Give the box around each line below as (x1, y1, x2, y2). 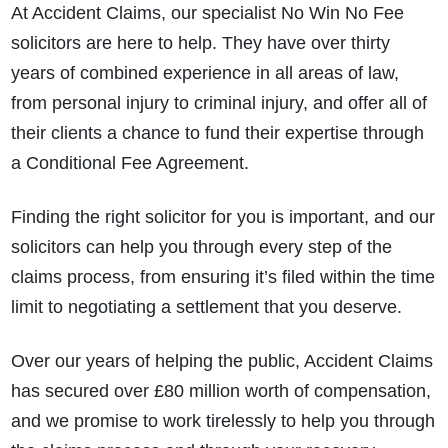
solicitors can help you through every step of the (10, 237, 392, 258)
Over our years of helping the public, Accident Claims (10, 351, 433, 372)
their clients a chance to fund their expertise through (10, 123, 424, 144)
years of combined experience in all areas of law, (10, 63, 399, 84)
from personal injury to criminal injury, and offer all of (10, 93, 427, 114)
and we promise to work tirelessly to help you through (10, 411, 435, 432)
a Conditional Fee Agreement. (10, 153, 249, 174)
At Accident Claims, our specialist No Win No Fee (10, 3, 404, 24)
